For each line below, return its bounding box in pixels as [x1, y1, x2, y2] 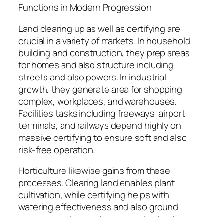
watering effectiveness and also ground [18, 201, 179, 214]
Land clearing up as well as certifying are [18, 22, 180, 35]
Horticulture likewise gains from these [18, 164, 170, 177]
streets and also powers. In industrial [18, 70, 167, 83]
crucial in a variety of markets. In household [18, 34, 190, 47]
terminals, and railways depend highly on [18, 119, 181, 132]
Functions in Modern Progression [18, 1, 152, 14]
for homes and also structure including [18, 58, 174, 71]
